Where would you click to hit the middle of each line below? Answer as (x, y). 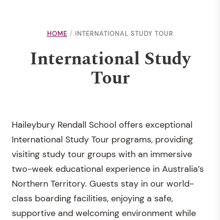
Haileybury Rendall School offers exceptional (102, 125)
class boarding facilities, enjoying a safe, (92, 198)
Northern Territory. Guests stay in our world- (103, 184)
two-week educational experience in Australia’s (108, 169)
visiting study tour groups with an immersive (102, 154)
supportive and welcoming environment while (104, 213)
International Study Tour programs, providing (102, 139)
